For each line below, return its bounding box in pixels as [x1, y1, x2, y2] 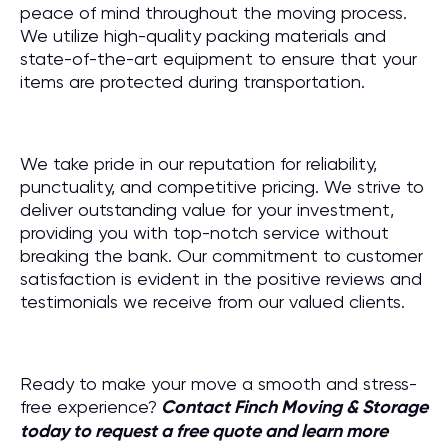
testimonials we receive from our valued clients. [20, 291, 405, 312]
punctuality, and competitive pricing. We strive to [20, 176, 424, 197]
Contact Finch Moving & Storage [157, 396, 428, 418]
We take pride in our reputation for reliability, [20, 153, 377, 174]
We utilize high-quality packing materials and [20, 25, 386, 46]
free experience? [20, 396, 157, 417]
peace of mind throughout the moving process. [20, 2, 407, 23]
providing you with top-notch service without [20, 222, 389, 243]
